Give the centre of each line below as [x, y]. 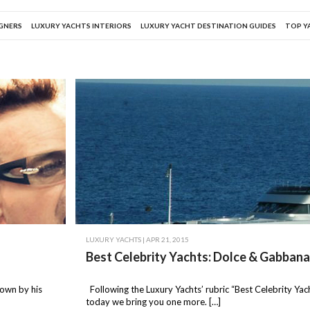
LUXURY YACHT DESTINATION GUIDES [208, 26]
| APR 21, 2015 [165, 240]
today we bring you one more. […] [154, 302]
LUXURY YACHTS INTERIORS [81, 26]
